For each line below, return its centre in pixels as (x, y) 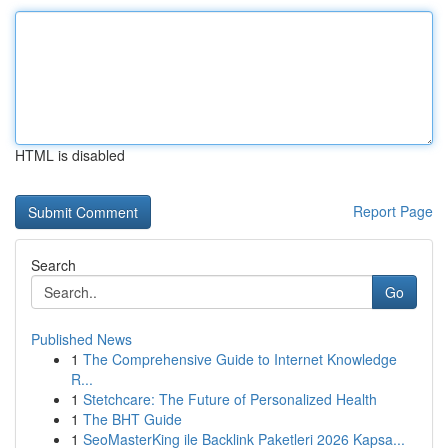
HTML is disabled (70, 155)
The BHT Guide (132, 419)
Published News (81, 339)
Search (53, 265)
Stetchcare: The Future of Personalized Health (230, 399)
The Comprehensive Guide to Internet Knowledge (240, 359)
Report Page (393, 211)
